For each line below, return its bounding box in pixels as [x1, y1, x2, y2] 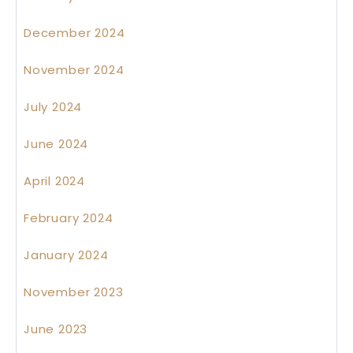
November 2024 [24, 61, 124, 79]
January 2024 [24, 247, 109, 264]
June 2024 [24, 136, 89, 153]
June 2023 [24, 321, 88, 338]
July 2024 [24, 98, 83, 116]
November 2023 [24, 284, 124, 301]
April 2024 [24, 173, 85, 190]
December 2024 [24, 24, 125, 42]
